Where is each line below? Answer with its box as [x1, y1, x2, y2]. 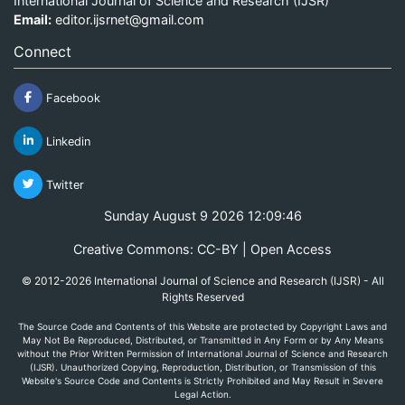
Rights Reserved [161, 289, 244, 304]
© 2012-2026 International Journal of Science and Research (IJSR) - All [21, 273, 384, 287]
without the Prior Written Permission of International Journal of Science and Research [17, 347, 388, 359]
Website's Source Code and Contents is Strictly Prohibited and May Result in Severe [22, 374, 383, 386]
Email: [14, 11, 52, 27]
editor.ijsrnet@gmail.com [55, 11, 204, 27]
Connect [14, 42, 71, 61]
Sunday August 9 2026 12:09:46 [103, 207, 302, 223]
